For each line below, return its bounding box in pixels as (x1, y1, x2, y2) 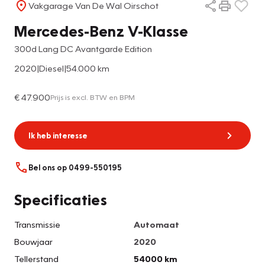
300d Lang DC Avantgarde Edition (14, 43, 152, 54)
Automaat (134, 219, 179, 230)
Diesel (39, 62, 64, 73)
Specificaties (14, 190, 107, 209)
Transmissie (14, 219, 60, 230)
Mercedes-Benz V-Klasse (14, 21, 189, 40)
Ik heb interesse (28, 130, 88, 140)
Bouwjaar (14, 236, 53, 247)
